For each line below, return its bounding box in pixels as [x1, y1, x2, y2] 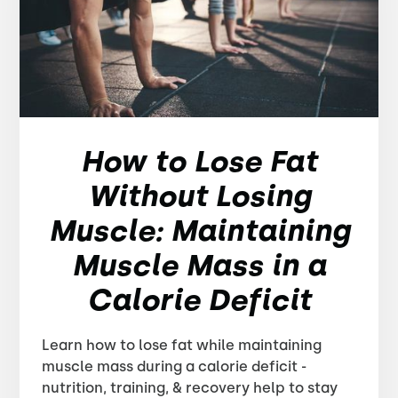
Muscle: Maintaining [48, 213, 350, 248]
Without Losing [87, 179, 311, 213]
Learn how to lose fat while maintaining [42, 337, 322, 354]
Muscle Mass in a [72, 248, 326, 283]
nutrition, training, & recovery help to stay [42, 379, 338, 396]
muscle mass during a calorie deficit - [42, 358, 307, 375]
